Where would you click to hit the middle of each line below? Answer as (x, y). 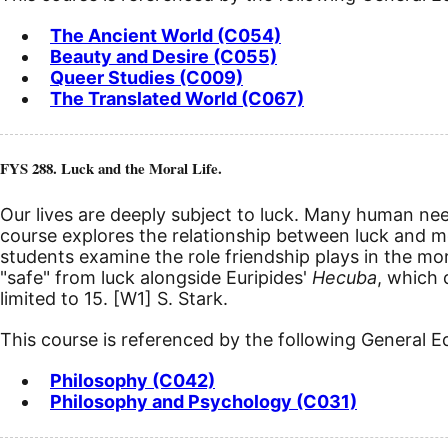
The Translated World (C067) (177, 98)
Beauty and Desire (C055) (163, 56)
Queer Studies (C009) (146, 77)
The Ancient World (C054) (165, 35)
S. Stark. (190, 299)
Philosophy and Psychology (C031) (203, 402)
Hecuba (344, 278)
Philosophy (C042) (132, 381)
